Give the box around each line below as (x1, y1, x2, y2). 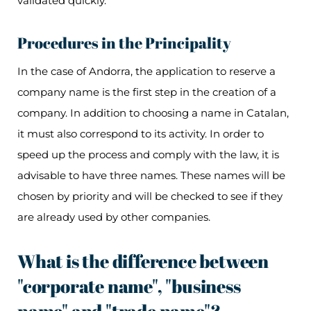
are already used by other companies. (17, 210, 213, 224)
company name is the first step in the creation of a (17, 85, 276, 99)
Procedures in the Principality (17, 33, 234, 53)
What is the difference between (17, 249, 269, 274)
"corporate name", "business (17, 274, 241, 299)
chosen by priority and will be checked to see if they (17, 190, 283, 203)
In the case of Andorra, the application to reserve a (17, 65, 276, 78)
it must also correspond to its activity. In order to (17, 127, 264, 141)
